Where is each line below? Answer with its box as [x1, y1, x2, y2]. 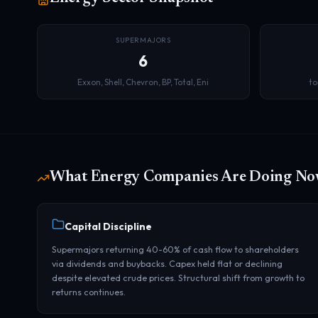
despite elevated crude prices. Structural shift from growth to [52, 272, 305, 283]
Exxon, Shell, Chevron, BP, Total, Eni [77, 77, 209, 87]
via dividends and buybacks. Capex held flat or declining [52, 258, 283, 269]
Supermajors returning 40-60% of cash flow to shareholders [52, 243, 299, 255]
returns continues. [52, 286, 126, 297]
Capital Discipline [65, 220, 152, 233]
